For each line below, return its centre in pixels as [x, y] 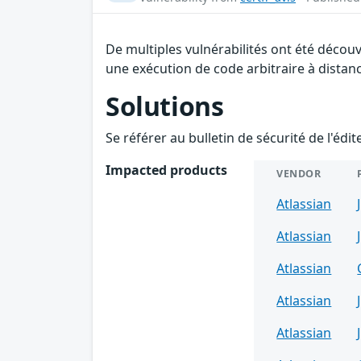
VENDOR [299, 174]
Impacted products [166, 170]
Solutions [165, 106]
